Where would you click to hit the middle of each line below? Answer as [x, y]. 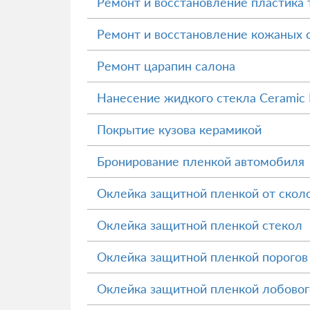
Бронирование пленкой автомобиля [201, 161]
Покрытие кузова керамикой [179, 129]
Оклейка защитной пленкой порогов [202, 257]
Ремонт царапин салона [166, 66]
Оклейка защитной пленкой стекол [200, 225]
